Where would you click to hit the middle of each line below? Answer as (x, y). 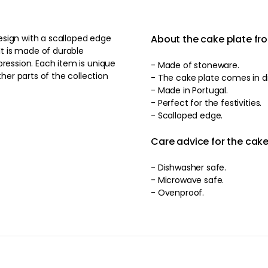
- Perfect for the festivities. (206, 103)
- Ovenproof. (178, 193)
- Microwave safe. (188, 180)
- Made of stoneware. (195, 65)
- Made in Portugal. (189, 90)
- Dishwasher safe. (189, 167)
